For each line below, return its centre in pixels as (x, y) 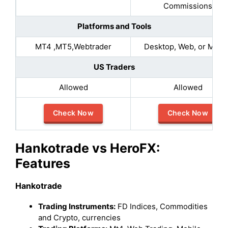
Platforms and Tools (114, 26)
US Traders (114, 67)
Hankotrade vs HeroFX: (88, 148)
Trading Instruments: (77, 206)
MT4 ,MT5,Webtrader (73, 46)
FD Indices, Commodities (162, 206)
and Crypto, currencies (79, 217)
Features (43, 163)
